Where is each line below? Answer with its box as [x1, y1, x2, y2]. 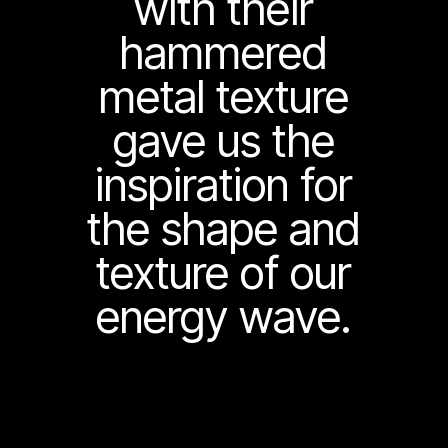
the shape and [87, 202, 361, 257]
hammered [120, 26, 328, 81]
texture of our [96, 246, 352, 301]
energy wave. [96, 290, 352, 345]
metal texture [98, 70, 349, 125]
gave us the [112, 114, 335, 169]
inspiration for [95, 158, 353, 213]
